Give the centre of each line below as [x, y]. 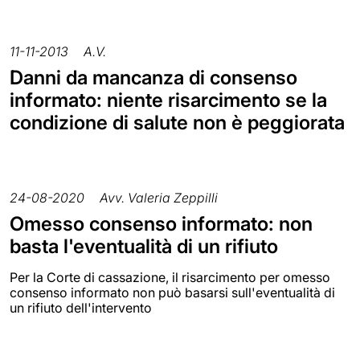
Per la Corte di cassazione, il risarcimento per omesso [170, 278]
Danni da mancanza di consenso [153, 78]
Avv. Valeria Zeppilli [159, 198]
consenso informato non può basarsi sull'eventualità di [172, 293]
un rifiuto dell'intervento [81, 308]
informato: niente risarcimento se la [168, 100]
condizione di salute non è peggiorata [177, 123]
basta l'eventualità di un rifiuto [144, 247]
